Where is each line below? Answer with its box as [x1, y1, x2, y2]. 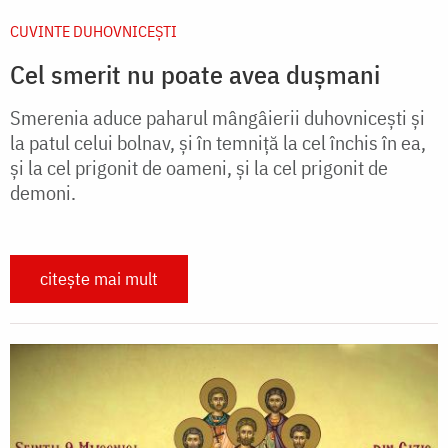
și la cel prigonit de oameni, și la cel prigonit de [10, 153, 388, 181]
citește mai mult [40, 266, 158, 290]
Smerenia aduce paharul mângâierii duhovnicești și [10, 103, 425, 131]
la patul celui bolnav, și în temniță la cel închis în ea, [10, 128, 426, 156]
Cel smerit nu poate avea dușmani [10, 56, 380, 91]
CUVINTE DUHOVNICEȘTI [10, 20, 177, 41]
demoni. [10, 178, 76, 206]
